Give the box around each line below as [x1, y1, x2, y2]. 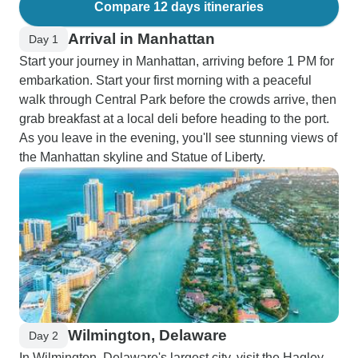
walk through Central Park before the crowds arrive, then [19, 93, 336, 106]
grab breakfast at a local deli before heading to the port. [19, 112, 329, 125]
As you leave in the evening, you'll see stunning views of [19, 131, 337, 145]
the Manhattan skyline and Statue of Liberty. [19, 150, 265, 164]
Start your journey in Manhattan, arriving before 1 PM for [19, 54, 334, 68]
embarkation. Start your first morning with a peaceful [19, 74, 312, 87]
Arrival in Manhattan [68, 30, 215, 47]
